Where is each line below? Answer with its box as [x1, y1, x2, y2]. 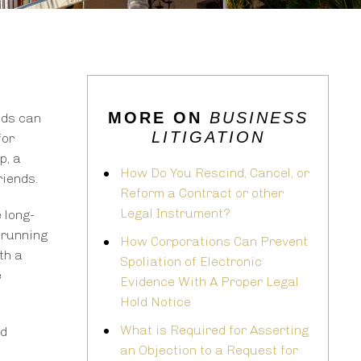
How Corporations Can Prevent [120, 234, 308, 250]
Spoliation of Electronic [120, 254, 262, 270]
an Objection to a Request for [120, 342, 298, 359]
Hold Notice [120, 294, 191, 310]
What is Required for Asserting [120, 322, 309, 338]
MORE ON [107, 109, 210, 127]
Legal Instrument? [120, 205, 230, 222]
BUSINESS [209, 109, 309, 127]
